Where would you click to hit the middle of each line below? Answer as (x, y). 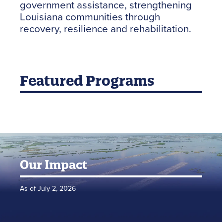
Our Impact (54, 165)
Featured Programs (87, 81)
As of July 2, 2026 (48, 188)
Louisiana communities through (90, 17)
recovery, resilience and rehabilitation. (106, 28)
